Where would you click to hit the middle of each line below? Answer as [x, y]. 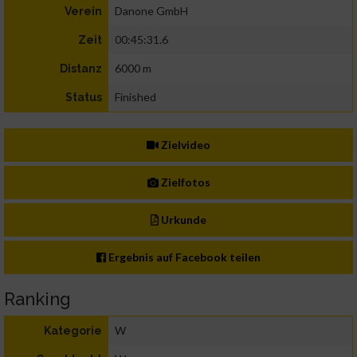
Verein [83, 12]
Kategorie [73, 331]
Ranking [37, 299]
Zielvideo [185, 145]
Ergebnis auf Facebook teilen [184, 257]
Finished [135, 97]
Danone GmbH [151, 11]
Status [84, 98]
